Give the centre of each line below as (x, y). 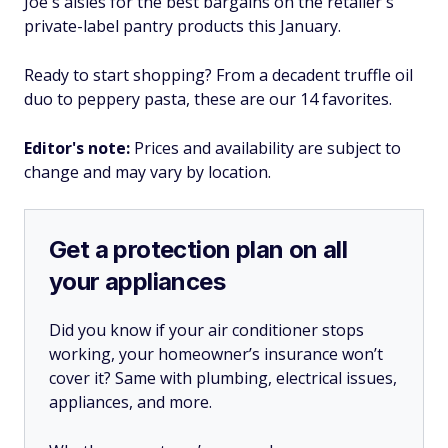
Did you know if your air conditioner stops (206, 330)
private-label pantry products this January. (182, 26)
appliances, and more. (130, 402)
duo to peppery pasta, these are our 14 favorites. (208, 99)
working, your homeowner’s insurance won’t (216, 354)
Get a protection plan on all (198, 249)
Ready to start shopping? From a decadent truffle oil (218, 75)
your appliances (137, 281)
